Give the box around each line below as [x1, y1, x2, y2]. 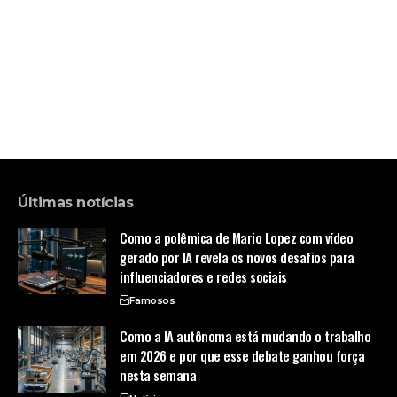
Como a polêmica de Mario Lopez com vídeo [120, 227, 354, 247]
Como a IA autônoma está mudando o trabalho [120, 325, 371, 346]
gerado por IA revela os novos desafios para [120, 246, 354, 267]
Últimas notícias [18, 193, 134, 211]
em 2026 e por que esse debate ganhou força [120, 345, 365, 365]
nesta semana [120, 364, 197, 385]
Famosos [128, 293, 175, 307]
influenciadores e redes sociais [120, 266, 287, 286]
